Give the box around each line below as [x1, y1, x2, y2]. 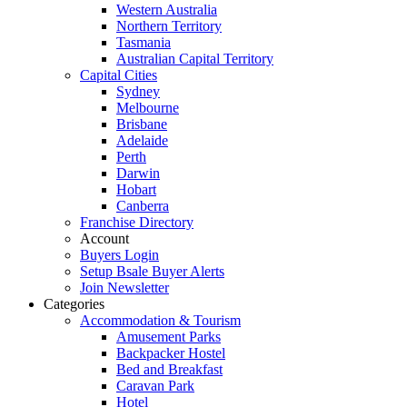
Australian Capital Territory [116, 51, 273, 67]
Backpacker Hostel [116, 345, 225, 362]
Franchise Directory [80, 214, 194, 231]
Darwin [116, 165, 160, 182]
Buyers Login [80, 247, 159, 263]
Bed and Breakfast [116, 362, 223, 378]
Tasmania [116, 35, 171, 51]
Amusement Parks [116, 329, 221, 345]
